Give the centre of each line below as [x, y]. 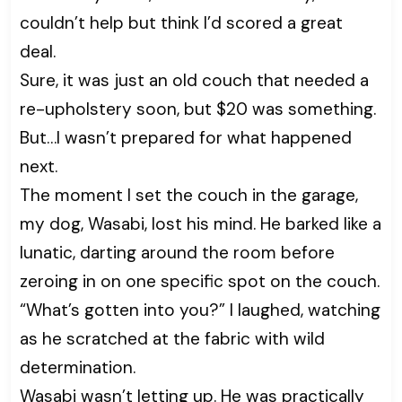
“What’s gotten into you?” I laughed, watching [200, 310]
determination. [78, 368]
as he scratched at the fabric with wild [172, 339]
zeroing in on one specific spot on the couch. [200, 282]
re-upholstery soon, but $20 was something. [198, 109]
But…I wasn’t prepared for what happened [186, 138]
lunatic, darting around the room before [177, 253]
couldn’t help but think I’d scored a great [181, 23]
